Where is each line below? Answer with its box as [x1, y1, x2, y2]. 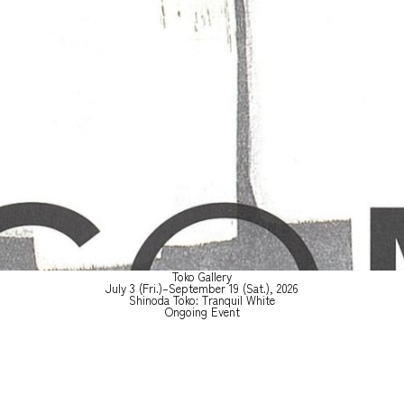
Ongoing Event [164, 302, 240, 320]
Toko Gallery [172, 267, 232, 285]
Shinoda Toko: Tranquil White [129, 290, 275, 308]
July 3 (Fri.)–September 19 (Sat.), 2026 [106, 279, 298, 297]
